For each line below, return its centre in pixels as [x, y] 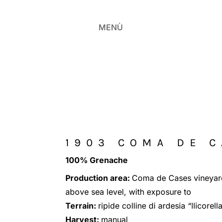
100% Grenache [97, 160]
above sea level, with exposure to [128, 192]
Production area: [99, 178]
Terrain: [82, 206]
